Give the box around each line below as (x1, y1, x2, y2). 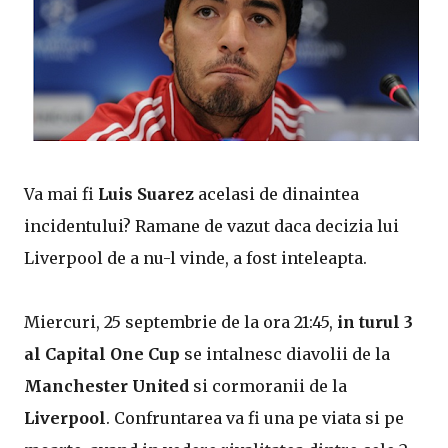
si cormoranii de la (189, 376, 347, 396)
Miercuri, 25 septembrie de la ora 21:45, (24, 312, 337, 332)
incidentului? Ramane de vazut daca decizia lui (24, 216, 399, 236)
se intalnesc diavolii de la (180, 344, 390, 364)
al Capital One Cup (24, 344, 180, 364)
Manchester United (24, 376, 189, 396)
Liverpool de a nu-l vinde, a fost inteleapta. (24, 248, 367, 268)
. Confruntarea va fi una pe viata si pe (106, 408, 404, 428)
